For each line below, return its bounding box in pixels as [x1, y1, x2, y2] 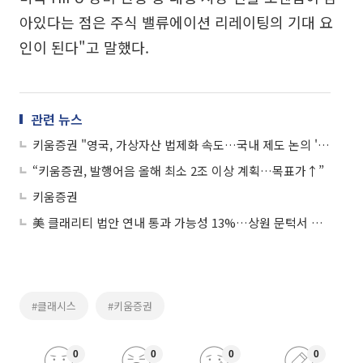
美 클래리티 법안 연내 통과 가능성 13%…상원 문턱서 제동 [311, 213, 323, 231]
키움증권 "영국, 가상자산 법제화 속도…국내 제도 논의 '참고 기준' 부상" [318, 135, 330, 153]
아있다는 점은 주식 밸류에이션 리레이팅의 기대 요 [19, 11, 333, 32]
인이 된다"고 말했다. [19, 36, 149, 58]
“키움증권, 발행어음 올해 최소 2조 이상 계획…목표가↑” [32, 161, 324, 179]
